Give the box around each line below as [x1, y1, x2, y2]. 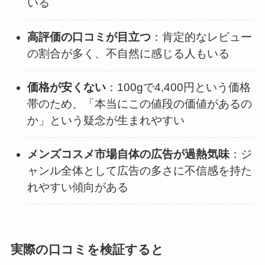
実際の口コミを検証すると [10, 243, 164, 257]
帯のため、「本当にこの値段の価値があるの [27, 97, 253, 110]
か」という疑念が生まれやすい [27, 114, 185, 127]
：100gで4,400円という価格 [106, 80, 251, 93]
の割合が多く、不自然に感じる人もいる [27, 47, 230, 60]
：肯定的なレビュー [151, 30, 253, 43]
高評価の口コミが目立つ [27, 30, 151, 43]
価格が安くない [27, 80, 106, 93]
